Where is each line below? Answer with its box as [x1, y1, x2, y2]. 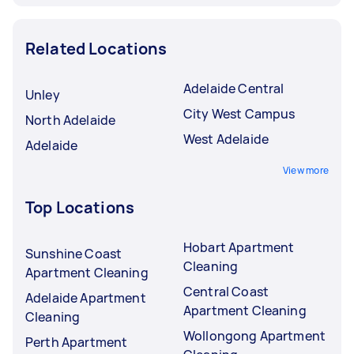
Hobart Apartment [183, 238, 295, 256]
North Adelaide [25, 111, 116, 129]
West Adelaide [183, 130, 269, 148]
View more [282, 163, 329, 177]
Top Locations [25, 196, 134, 218]
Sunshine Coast [25, 244, 122, 262]
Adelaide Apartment [25, 288, 146, 307]
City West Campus [183, 104, 296, 122]
